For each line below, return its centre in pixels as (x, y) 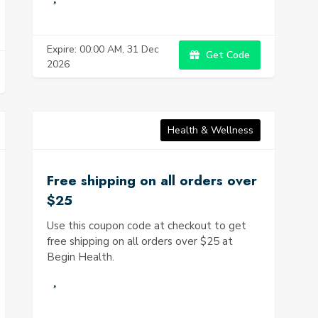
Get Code (226, 55)
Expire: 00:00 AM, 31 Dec (103, 49)
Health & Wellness (210, 130)
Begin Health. (81, 257)
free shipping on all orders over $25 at (140, 241)
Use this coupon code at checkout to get (147, 226)
